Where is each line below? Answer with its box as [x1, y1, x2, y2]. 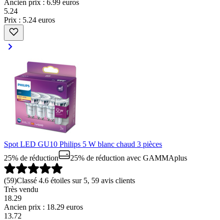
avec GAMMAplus [125, 154, 187, 162]
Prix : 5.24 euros [4, 16, 55, 24]
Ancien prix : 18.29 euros [4, 203, 83, 211]
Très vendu [4, 185, 38, 193]
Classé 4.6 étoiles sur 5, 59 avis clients [17, 176, 135, 185]
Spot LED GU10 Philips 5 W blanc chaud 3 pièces [4, 140, 162, 148]
